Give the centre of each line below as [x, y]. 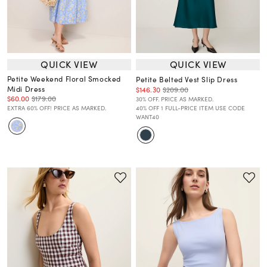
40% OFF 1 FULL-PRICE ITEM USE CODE [190, 108]
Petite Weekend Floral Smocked [64, 78]
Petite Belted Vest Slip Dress [187, 79]
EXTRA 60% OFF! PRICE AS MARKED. [56, 108]
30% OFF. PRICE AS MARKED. [175, 99]
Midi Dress [26, 89]
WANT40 [148, 117]
